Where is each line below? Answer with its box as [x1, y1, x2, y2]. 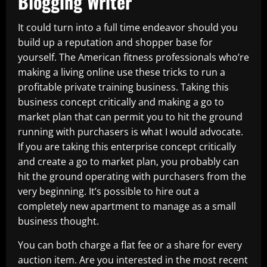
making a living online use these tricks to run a [18, 66, 225, 79]
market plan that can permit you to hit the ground [18, 110, 243, 123]
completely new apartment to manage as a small [18, 200, 236, 213]
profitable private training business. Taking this [18, 80, 229, 94]
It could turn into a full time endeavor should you [18, 21, 238, 34]
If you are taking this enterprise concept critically [18, 140, 236, 153]
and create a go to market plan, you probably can [18, 155, 239, 168]
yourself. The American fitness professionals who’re [18, 51, 249, 64]
